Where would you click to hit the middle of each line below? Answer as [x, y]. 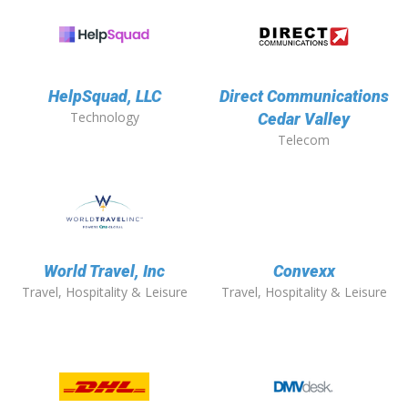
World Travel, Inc [104, 271]
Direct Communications [304, 97]
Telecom [304, 140]
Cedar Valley [304, 119]
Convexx [304, 271]
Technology [104, 117]
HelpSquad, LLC [104, 97]
